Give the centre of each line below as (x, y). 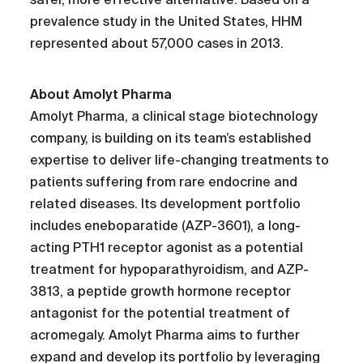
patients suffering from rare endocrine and (164, 182)
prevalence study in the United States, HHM (167, 22)
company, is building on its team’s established (171, 138)
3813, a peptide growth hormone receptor (161, 291)
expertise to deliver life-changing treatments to (180, 160)
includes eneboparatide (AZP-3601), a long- (166, 226)
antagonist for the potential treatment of (160, 313)
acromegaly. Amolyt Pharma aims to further (165, 335)
